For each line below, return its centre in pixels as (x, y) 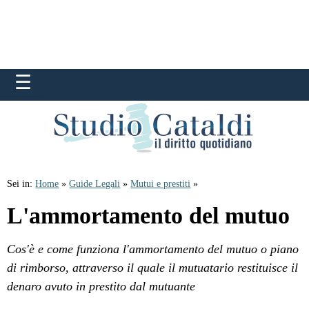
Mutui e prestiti (161, 184)
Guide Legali (95, 184)
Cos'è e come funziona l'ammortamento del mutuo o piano (153, 249)
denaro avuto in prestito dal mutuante (101, 286)
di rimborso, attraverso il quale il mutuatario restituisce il (153, 268)
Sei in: (21, 184)
